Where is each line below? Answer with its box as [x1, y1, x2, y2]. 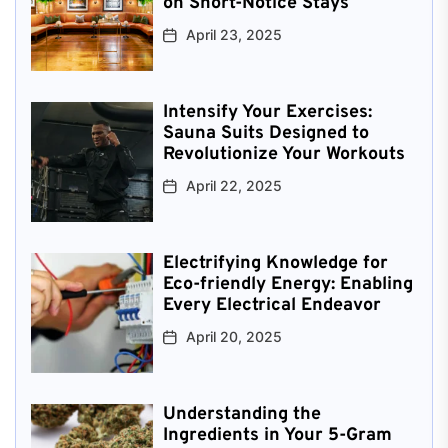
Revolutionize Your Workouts [162, 142, 405, 166]
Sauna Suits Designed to [162, 121, 369, 145]
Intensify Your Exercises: [162, 100, 372, 124]
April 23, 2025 [185, 25, 282, 43]
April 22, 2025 [185, 176, 282, 194]
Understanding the [162, 402, 321, 426]
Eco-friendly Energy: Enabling [162, 272, 413, 296]
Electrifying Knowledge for [162, 251, 388, 275]
